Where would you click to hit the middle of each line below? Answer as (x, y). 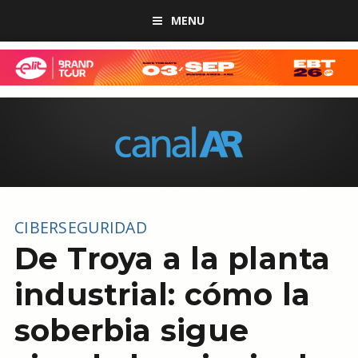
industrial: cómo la (162, 295)
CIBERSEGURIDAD (81, 228)
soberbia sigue (131, 331)
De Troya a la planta (172, 259)
